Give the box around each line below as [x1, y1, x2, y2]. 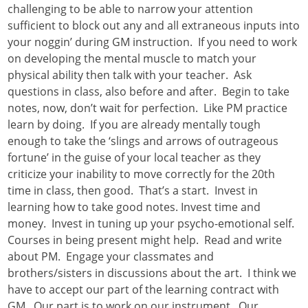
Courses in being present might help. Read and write [8, 232, 283, 248]
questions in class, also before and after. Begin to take [8, 84, 290, 100]
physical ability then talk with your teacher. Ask [8, 67, 252, 83]
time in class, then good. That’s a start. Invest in [8, 183, 258, 199]
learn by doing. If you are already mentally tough [8, 117, 261, 133]
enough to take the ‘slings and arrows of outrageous [8, 133, 279, 149]
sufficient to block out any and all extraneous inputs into [8, 18, 300, 34]
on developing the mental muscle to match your [8, 51, 257, 67]
